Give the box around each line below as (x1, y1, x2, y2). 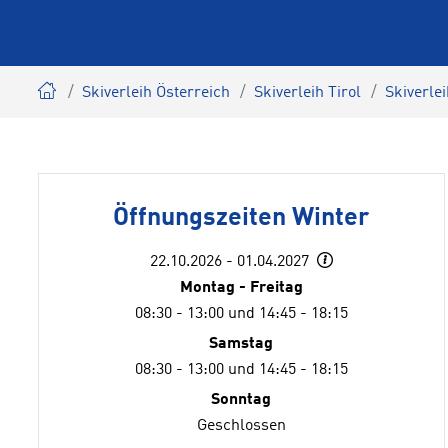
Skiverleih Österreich (82, 85, 230, 101)
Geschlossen (196, 418, 286, 434)
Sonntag (211, 392, 272, 408)
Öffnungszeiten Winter (113, 206, 370, 231)
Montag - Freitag (179, 280, 303, 296)
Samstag (209, 336, 274, 352)
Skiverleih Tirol (254, 85, 361, 101)
